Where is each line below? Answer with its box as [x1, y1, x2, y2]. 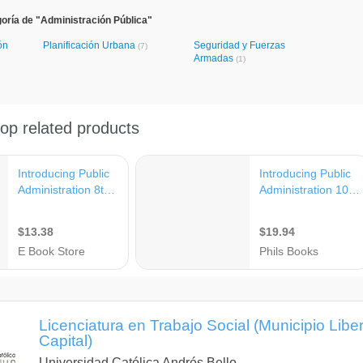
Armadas [194, 53, 236, 64]
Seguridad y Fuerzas [194, 40, 285, 51]
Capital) [39, 331, 92, 349]
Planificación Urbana [43, 40, 138, 51]
